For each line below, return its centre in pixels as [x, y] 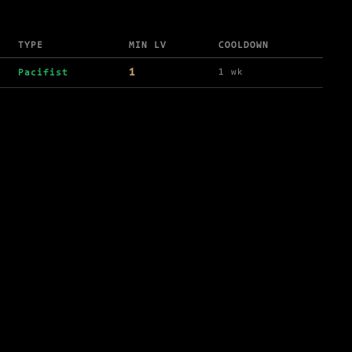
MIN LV [148, 46]
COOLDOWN [244, 46]
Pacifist [43, 73]
